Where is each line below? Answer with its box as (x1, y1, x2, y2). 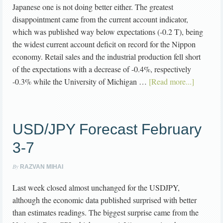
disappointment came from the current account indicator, (12, 14, 188, 25)
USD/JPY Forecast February (12, 121, 202, 138)
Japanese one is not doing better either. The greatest (12, 1, 173, 12)
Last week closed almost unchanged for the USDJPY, (12, 182, 180, 193)
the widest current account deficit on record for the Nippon (12, 39, 196, 50)
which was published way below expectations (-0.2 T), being (12, 26, 203, 37)
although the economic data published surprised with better (12, 195, 197, 206)
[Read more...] (149, 76, 194, 87)
